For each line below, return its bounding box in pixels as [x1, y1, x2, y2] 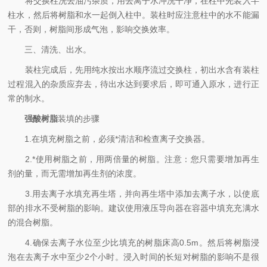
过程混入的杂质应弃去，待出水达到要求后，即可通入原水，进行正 [8, 79, 259, 89]
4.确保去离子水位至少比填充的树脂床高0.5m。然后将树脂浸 [8, 238, 259, 247]
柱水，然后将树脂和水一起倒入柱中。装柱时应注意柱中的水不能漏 [8, 10, 259, 20]
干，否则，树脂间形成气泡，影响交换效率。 [8, 24, 175, 34]
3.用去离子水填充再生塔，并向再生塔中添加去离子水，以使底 [8, 189, 259, 198]
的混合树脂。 [8, 218, 58, 227]
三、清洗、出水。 [8, 45, 92, 54]
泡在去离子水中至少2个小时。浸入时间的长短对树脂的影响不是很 [8, 252, 259, 262]
